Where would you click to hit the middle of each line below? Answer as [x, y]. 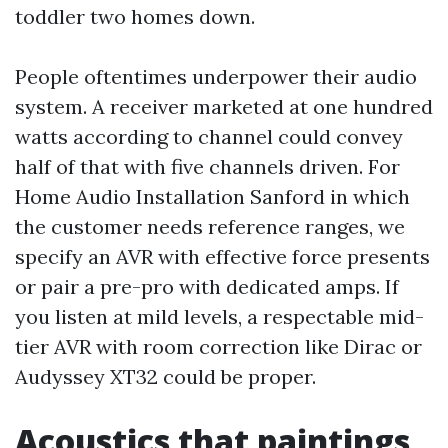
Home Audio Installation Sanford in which [212, 196]
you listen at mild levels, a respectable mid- [219, 316]
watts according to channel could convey [209, 136]
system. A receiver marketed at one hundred [224, 106]
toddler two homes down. [135, 16]
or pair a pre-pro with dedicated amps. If [207, 286]
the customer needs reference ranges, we [210, 226]
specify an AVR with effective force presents [222, 256]
